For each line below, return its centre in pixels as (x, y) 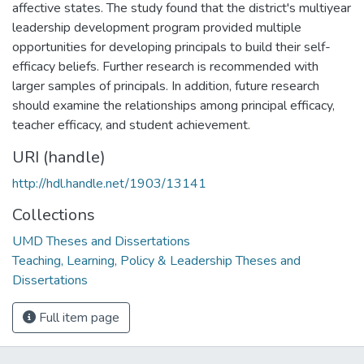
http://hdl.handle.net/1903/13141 (109, 183)
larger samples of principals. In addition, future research (166, 86)
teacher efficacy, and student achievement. (131, 125)
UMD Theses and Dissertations (101, 241)
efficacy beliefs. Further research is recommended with (165, 66)
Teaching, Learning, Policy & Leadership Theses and (156, 260)
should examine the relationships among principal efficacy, (173, 105)
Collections (54, 214)
